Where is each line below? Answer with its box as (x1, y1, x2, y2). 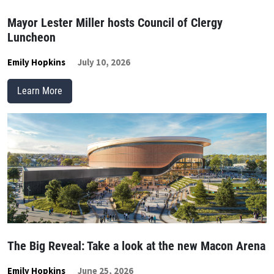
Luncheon (7, 30, 56, 45)
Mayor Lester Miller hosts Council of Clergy (7, 15, 223, 31)
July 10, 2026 (78, 56, 130, 68)
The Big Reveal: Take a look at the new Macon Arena (7, 239, 265, 254)
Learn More (17, 85, 62, 97)
